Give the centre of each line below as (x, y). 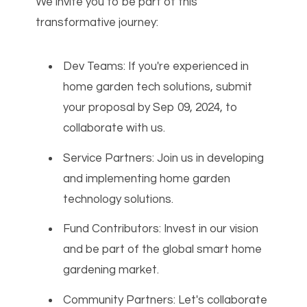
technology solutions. (119, 199)
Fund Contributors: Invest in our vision (161, 229)
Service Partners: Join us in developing (164, 158)
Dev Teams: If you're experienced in (156, 67)
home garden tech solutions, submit (158, 87)
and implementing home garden (147, 179)
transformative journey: (97, 23)
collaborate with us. (114, 128)
